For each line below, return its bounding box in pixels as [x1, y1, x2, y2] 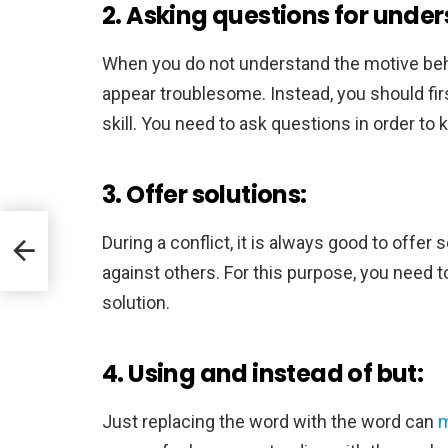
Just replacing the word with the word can [102, 410, 438, 432]
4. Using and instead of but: [102, 356, 424, 390]
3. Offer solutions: [102, 177, 307, 211]
